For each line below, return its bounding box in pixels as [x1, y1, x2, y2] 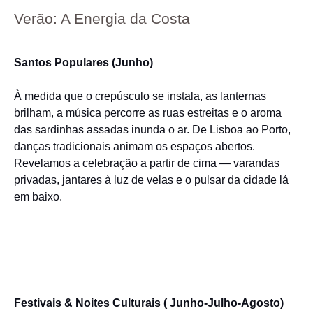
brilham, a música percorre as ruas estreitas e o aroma [14, 107, 282, 119]
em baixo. [14, 191, 62, 203]
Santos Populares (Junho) [14, 57, 153, 68]
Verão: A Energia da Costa [14, 10, 190, 27]
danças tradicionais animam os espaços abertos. [14, 140, 255, 152]
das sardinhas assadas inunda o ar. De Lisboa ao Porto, [14, 124, 291, 136]
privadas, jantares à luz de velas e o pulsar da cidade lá [14, 174, 289, 186]
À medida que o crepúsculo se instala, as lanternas [14, 90, 266, 102]
